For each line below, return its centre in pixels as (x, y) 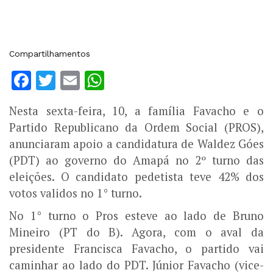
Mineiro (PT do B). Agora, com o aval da (136, 232)
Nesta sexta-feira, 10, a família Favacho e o (136, 111)
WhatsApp (153, 81)
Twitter (88, 81)
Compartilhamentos (50, 54)
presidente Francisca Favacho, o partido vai (136, 249)
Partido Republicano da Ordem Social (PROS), (136, 128)
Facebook (76, 81)
